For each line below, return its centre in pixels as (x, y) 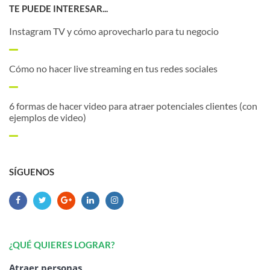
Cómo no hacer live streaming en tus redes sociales (113, 68)
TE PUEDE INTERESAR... (58, 8)
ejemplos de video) (48, 117)
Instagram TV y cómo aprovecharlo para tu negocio (114, 31)
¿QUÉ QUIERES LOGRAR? (62, 244)
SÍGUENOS (32, 171)
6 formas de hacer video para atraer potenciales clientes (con (133, 105)
